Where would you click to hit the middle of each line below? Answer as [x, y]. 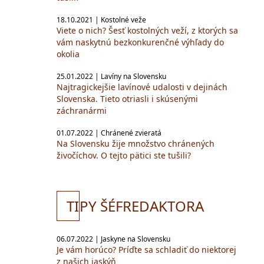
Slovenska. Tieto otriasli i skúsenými [127, 99]
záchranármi [82, 110]
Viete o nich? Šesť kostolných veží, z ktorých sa [147, 30]
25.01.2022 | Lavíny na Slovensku [111, 76]
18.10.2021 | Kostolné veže [101, 20]
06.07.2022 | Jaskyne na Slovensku [113, 239]
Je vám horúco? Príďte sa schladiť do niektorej [146, 250]
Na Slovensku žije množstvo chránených [136, 143]
